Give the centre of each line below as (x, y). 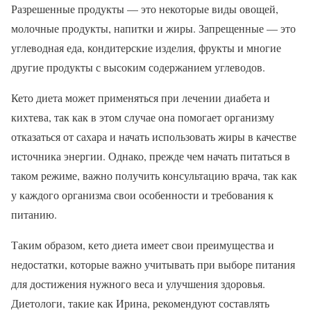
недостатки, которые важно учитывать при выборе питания (153, 264)
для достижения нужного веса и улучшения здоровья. (138, 283)
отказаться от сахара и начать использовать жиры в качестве (154, 136)
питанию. (34, 214)
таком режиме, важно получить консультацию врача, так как (154, 175)
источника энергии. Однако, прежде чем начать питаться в (151, 155)
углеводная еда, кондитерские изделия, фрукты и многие (146, 47)
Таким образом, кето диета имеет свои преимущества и (143, 244)
